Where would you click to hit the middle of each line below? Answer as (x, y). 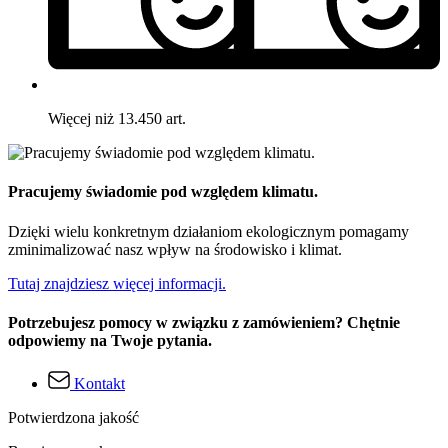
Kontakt (99, 384)
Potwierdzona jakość (73, 418)
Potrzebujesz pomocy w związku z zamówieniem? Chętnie (204, 322)
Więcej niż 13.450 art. (117, 119)
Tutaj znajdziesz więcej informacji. (117, 283)
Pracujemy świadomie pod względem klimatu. (163, 192)
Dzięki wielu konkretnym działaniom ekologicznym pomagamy (208, 231)
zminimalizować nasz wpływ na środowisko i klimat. (175, 249)
